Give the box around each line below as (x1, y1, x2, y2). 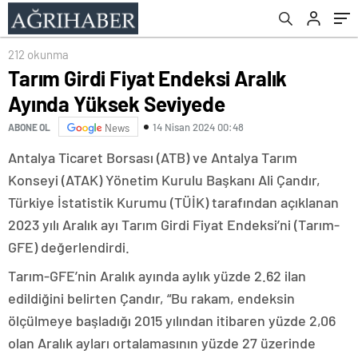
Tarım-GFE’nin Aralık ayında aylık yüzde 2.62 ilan (8, 267, 306, 284)
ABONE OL (8, 121, 50, 133)
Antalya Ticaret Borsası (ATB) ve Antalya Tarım (8, 149, 297, 166)
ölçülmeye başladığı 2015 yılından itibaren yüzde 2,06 (8, 312, 336, 329)
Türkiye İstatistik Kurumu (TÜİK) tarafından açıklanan (8, 193, 339, 211)
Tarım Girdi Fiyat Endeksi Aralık (8, 66, 288, 90)
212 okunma (8, 47, 69, 62)
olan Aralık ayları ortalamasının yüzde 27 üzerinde (8, 334, 316, 352)
